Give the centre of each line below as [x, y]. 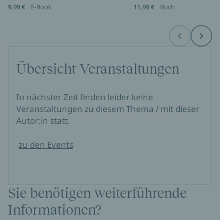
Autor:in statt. [43, 121]
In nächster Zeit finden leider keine [85, 97]
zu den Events [46, 145]
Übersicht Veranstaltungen [98, 69]
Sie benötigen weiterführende [97, 193]
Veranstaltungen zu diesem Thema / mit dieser [108, 109]
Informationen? [55, 210]
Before [189, 39]
